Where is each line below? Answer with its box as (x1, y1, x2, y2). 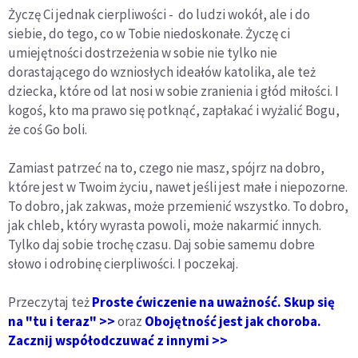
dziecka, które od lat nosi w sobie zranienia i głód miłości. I (8, 82, 339, 100)
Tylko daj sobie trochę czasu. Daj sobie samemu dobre (8, 235, 315, 253)
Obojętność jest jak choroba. (145, 312, 321, 330)
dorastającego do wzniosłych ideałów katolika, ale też (8, 62, 316, 81)
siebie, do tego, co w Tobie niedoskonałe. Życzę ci (8, 24, 290, 42)
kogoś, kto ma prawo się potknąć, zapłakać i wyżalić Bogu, (8, 101, 340, 119)
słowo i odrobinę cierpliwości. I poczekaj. (8, 254, 238, 272)
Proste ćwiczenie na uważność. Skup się (92, 292, 335, 311)
